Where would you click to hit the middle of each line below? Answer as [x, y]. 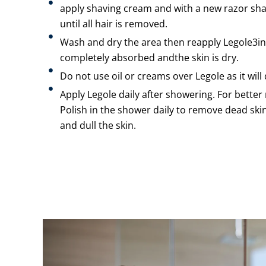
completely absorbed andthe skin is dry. [149, 58]
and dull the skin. [98, 125]
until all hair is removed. [113, 24]
